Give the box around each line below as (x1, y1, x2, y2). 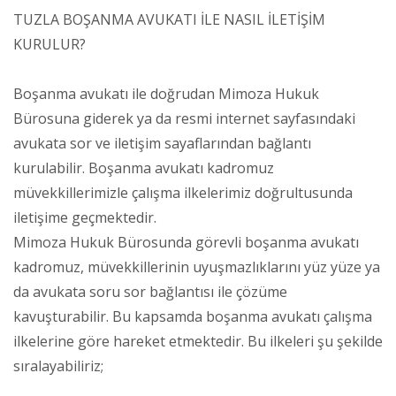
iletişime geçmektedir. (13, 207, 156, 227)
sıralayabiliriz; (13, 355, 103, 376)
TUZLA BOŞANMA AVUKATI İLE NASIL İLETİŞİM (13, 9, 325, 29)
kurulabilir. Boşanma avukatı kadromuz (13, 157, 274, 178)
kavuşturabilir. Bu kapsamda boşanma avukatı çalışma (13, 306, 372, 326)
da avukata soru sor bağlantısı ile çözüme (13, 281, 287, 301)
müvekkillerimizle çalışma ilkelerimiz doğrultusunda (13, 182, 353, 202)
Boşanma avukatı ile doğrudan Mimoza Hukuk (13, 83, 319, 103)
